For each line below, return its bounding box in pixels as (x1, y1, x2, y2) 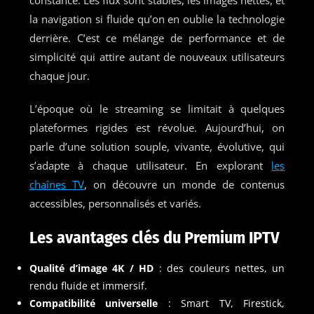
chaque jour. (29, 68, 90, 83)
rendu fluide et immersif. (29, 278, 147, 292)
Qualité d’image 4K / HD (29, 261, 154, 275)
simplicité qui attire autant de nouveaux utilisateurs (29, 49, 285, 64)
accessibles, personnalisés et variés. (29, 196, 201, 210)
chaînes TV (29, 177, 84, 191)
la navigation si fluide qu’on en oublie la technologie (29, 11, 285, 26)
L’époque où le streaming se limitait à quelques (29, 101, 285, 116)
